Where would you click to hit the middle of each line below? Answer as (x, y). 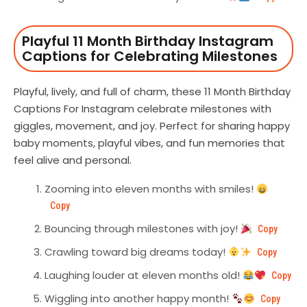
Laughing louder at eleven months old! (144, 275)
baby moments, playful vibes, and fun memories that (149, 143)
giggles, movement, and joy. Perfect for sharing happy (152, 126)
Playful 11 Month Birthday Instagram (148, 41)
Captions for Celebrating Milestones (150, 57)
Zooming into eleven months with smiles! (150, 189)
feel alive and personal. (73, 160)
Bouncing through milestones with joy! (143, 229)
